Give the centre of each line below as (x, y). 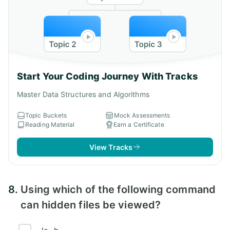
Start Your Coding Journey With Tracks (107, 76)
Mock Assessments (142, 115)
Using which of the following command (118, 189)
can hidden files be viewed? (91, 205)
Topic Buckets (46, 115)
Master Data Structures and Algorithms (83, 94)
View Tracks (111, 147)
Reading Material (50, 124)
